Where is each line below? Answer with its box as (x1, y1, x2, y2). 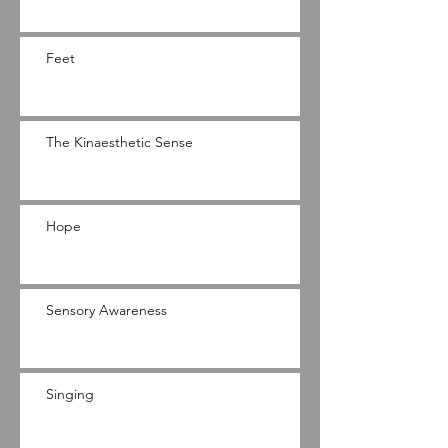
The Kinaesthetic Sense (46, 132, 193, 151)
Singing (46, 384, 94, 403)
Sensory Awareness (46, 300, 167, 319)
